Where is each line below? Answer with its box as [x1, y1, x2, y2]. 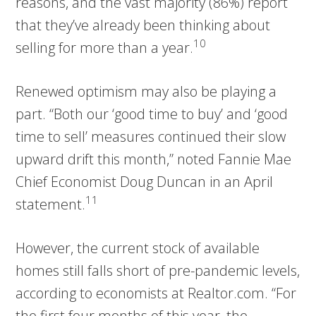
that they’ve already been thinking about [16, 15, 271, 35]
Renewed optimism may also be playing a [16, 81, 277, 101]
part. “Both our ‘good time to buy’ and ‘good [16, 104, 288, 123]
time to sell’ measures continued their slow [16, 126, 286, 146]
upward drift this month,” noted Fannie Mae [16, 149, 292, 169]
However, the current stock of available [16, 238, 260, 257]
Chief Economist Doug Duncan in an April [16, 171, 274, 191]
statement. [16, 194, 86, 214]
